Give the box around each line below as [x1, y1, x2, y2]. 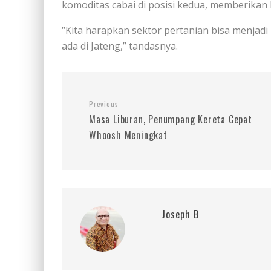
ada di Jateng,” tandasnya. [62, 39, 178, 53]
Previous [89, 99, 119, 109]
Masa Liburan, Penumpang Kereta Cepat [89, 112, 252, 126]
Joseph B [162, 207, 199, 221]
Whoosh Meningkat [89, 128, 168, 142]
